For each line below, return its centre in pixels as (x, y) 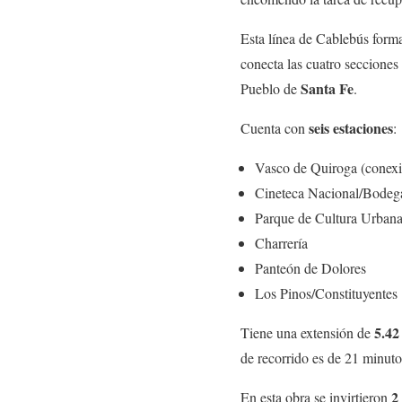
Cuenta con (275, 127)
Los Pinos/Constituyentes (326, 293)
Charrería (281, 242)
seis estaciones (351, 127)
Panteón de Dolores (310, 267)
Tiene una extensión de (307, 332)
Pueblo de (271, 88)
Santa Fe (327, 88)
